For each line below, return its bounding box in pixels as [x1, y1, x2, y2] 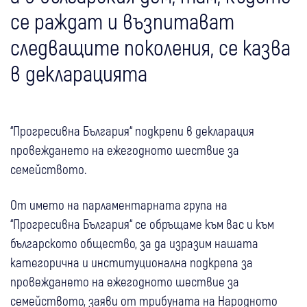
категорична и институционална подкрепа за [10, 254, 253, 271]
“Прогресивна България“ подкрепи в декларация [10, 123, 254, 139]
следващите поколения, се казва [10, 34, 291, 60]
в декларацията [10, 60, 147, 86]
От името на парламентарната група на [10, 197, 228, 213]
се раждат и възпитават [10, 8, 234, 34]
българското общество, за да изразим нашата [10, 235, 258, 251]
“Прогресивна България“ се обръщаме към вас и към [10, 216, 274, 232]
